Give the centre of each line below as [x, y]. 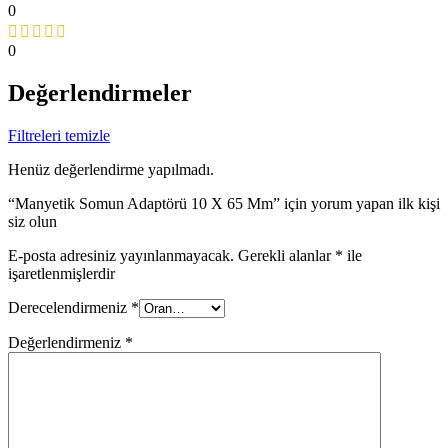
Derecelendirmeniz [69, 307]
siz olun [32, 221]
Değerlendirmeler [100, 92]
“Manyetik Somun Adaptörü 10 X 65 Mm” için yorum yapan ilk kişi [224, 203]
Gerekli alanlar [286, 255]
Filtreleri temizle [59, 135]
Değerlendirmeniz [66, 342]
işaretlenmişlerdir [61, 273]
